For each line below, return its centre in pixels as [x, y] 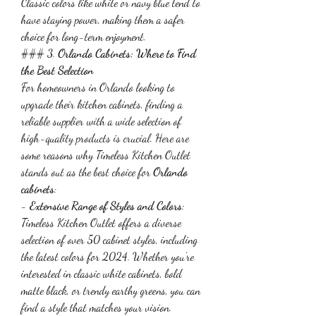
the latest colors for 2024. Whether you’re [108, 256]
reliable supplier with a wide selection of [101, 121]
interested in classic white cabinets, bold [102, 273]
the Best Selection [57, 70]
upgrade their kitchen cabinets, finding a [102, 104]
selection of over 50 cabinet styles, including [109, 239]
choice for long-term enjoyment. [84, 36]
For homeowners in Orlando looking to [98, 87]
